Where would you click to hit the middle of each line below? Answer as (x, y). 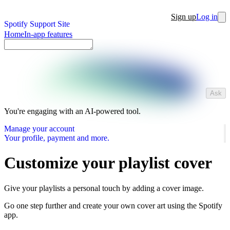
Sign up (184, 17)
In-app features (48, 34)
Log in (207, 17)
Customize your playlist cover (108, 163)
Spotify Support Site (37, 24)
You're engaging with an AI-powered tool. (72, 111)
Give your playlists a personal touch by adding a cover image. (104, 188)
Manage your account (39, 129)
